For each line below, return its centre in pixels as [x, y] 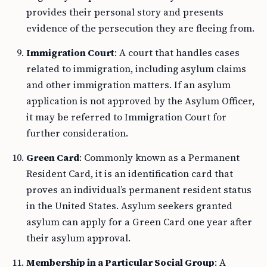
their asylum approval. [78, 238]
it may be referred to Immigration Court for [126, 117]
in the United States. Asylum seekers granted [129, 206]
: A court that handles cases [177, 52]
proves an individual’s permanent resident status [139, 190]
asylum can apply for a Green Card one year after [139, 222]
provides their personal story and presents [125, 12]
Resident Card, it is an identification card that [130, 173]
